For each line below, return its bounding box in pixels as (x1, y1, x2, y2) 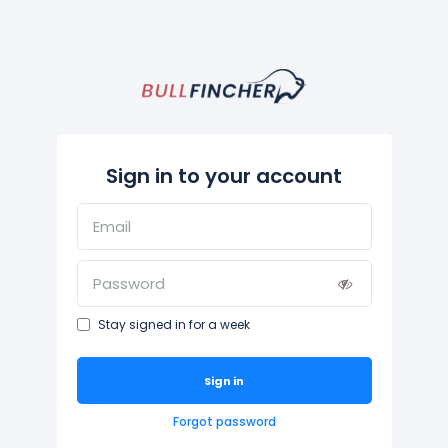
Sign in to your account (106, 162, 342, 191)
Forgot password (172, 413, 276, 431)
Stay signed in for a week (97, 316, 250, 334)
